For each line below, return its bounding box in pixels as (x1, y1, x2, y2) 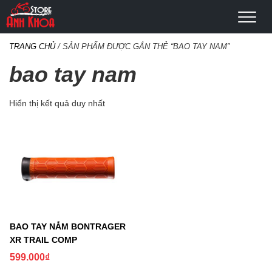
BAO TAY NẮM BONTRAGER (10, 222, 126, 232)
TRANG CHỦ (9, 42, 55, 51)
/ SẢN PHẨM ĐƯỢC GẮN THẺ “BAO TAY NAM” (55, 42, 229, 51)
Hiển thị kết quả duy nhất (9, 98, 105, 108)
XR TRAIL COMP (10, 235, 77, 245)
